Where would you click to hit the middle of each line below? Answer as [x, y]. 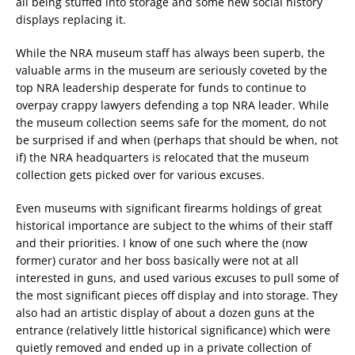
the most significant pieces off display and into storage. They [177, 295]
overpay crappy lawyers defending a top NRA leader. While [172, 105]
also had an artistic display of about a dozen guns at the [165, 313]
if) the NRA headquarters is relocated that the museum [162, 157]
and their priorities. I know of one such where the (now [162, 243]
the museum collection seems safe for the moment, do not [171, 122]
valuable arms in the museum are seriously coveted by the [172, 70]
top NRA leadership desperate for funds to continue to [161, 88]
